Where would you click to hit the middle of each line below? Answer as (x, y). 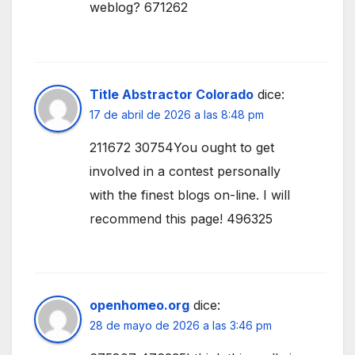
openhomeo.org (139, 305)
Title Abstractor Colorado (172, 94)
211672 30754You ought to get (182, 147)
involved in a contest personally (185, 171)
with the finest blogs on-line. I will (190, 195)
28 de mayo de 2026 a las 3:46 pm (181, 326)
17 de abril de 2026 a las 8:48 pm (177, 114)
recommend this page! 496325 (181, 218)
